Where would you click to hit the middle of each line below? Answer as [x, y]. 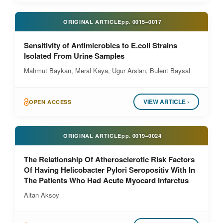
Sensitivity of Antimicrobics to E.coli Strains [101, 45]
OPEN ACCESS [50, 102]
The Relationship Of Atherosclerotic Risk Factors [109, 159]
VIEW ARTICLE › [166, 102]
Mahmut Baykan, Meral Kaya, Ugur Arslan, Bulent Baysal [107, 70]
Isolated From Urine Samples [74, 56]
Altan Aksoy [42, 195]
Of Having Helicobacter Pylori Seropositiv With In [110, 170]
